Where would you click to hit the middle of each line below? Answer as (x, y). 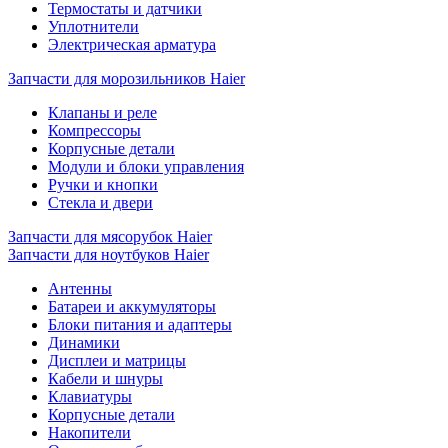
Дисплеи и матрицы (117, 360)
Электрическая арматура (132, 44)
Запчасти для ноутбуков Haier (108, 254)
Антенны (80, 288)
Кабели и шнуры (105, 378)
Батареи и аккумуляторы (132, 306)
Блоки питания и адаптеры (140, 324)
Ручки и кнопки (103, 184)
